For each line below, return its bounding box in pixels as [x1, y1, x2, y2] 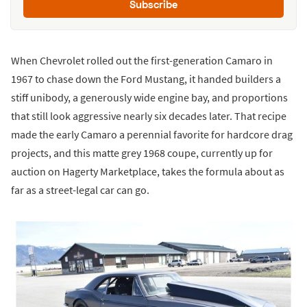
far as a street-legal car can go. [11, 183, 149, 197]
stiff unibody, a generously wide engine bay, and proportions [11, 90, 288, 105]
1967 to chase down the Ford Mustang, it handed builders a [11, 72, 281, 86]
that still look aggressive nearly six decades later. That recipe [11, 109, 286, 123]
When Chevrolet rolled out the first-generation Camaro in [11, 53, 273, 68]
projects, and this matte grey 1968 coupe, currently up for [11, 146, 273, 160]
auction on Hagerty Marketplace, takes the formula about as [11, 164, 284, 179]
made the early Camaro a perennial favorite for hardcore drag [11, 127, 293, 142]
